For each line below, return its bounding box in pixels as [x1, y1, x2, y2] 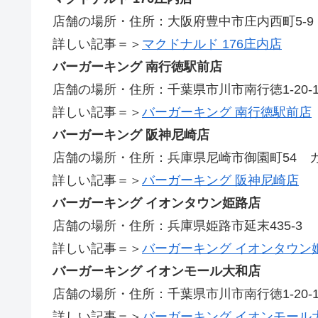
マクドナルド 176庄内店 [142, 37, 282, 52]
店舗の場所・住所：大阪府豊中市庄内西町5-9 [53, 14, 314, 29]
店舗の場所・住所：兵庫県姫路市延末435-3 [53, 219, 302, 234]
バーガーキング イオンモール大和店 [53, 264, 261, 279]
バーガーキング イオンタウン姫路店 [53, 196, 261, 211]
